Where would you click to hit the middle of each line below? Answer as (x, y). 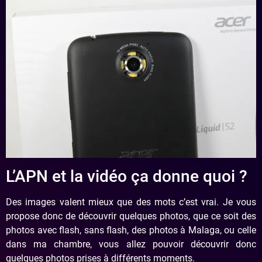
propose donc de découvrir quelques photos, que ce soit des (131, 216)
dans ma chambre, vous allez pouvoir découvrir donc (131, 244)
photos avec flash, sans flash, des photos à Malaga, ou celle (131, 230)
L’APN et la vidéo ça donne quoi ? (127, 176)
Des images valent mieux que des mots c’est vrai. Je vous (131, 202)
